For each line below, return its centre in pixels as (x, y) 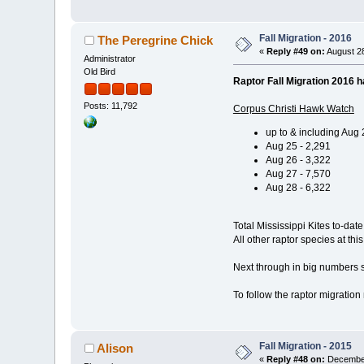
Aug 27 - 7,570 (298, 174)
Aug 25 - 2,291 (298, 147)
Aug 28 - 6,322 (298, 188)
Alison (115, 349)
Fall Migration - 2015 (306, 347)
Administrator (110, 59)
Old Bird (100, 72)
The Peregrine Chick (155, 41)
